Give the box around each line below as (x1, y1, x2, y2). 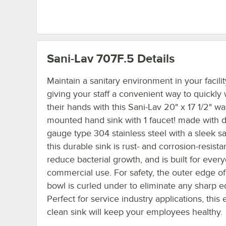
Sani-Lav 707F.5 (47, 51, 134, 65)
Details (134, 51, 175, 65)
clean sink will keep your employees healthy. (47, 206, 222, 217)
